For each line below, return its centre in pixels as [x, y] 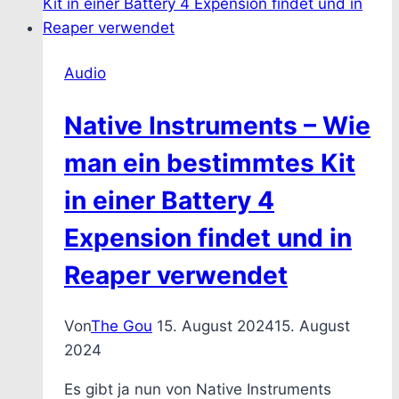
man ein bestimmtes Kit [210, 163]
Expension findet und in [208, 237]
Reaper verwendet [176, 275]
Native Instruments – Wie [217, 125]
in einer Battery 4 [169, 200]
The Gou [122, 326]
